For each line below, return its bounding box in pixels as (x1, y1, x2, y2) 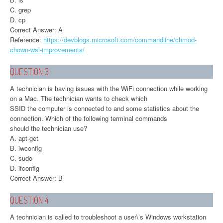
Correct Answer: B (10, 173, 63, 183)
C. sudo (10, 153, 32, 163)
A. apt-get (10, 133, 38, 143)
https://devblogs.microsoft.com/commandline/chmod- (43, 34, 197, 44)
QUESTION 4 (10, 194, 49, 206)
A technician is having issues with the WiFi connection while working (10, 83, 208, 93)
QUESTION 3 (10, 66, 49, 77)
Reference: (10, 34, 43, 44)
